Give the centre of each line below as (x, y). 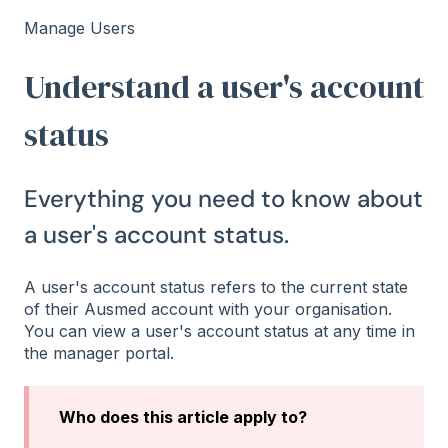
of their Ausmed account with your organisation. (208, 308)
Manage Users (79, 27)
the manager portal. (101, 352)
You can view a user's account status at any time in (219, 330)
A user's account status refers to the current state (216, 286)
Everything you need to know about (223, 199)
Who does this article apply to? (183, 417)
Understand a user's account (224, 86)
